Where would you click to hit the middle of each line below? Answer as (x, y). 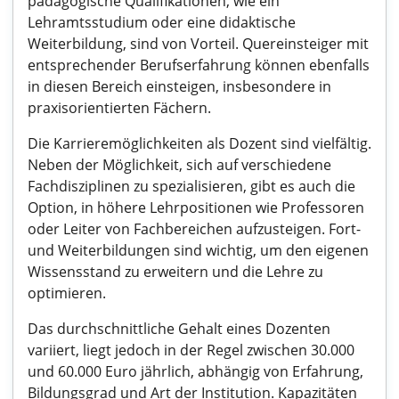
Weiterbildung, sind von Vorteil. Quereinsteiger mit (198, 44)
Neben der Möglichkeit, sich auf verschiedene (179, 165)
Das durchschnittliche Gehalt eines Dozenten (179, 329)
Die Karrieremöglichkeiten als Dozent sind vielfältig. (199, 143)
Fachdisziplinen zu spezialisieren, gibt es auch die (191, 186)
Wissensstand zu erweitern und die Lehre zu (175, 272)
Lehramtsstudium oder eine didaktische (162, 22)
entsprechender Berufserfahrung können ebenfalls (199, 65)
